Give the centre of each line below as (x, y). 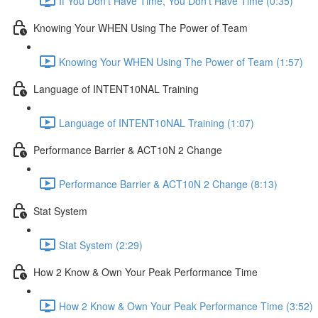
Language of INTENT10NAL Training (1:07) (157, 122)
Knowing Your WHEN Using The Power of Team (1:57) (181, 61)
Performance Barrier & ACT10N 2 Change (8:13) (168, 183)
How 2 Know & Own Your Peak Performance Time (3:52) (186, 306)
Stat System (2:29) (101, 245)
